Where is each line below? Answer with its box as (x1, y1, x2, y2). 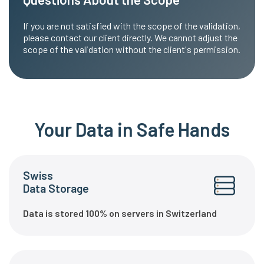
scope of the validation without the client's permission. (23, 44, 240, 55)
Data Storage (23, 181, 89, 196)
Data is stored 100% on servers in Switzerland (23, 207, 217, 219)
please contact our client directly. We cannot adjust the (23, 32, 237, 44)
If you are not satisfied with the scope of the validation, (23, 20, 240, 32)
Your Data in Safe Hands (34, 117, 230, 140)
